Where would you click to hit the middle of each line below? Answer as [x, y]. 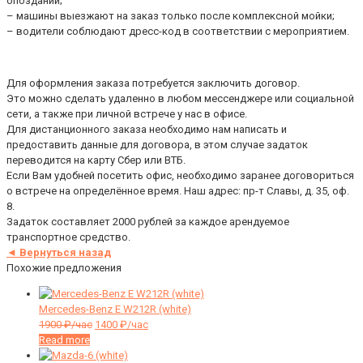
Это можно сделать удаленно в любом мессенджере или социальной [180, 99]
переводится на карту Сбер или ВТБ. [96, 160]
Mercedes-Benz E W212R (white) [115, 310]
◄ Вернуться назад [59, 253]
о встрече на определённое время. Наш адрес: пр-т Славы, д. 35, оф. [178, 191]
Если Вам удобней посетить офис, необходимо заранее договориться [180, 176]
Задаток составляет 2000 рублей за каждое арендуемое [148, 222]
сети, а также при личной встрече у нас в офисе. [127, 114]
